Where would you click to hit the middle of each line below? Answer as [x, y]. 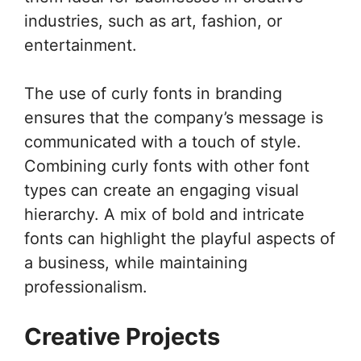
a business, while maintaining [136, 262]
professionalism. [86, 286]
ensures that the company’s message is [174, 117]
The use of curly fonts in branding [153, 93]
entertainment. [81, 45]
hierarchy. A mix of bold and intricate [164, 214]
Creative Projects [122, 336]
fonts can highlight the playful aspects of [180, 238]
